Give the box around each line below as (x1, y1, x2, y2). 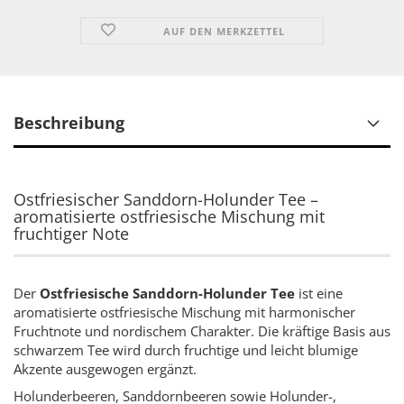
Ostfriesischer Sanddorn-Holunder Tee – (14, 188, 318, 210)
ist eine (295, 284, 343, 302)
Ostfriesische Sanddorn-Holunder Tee (40, 284, 295, 302)
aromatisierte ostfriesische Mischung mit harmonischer (14, 303, 355, 321)
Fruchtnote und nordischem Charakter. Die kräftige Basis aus (14, 322, 390, 340)
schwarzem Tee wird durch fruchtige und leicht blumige (14, 341, 358, 359)
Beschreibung (14, 112, 124, 133)
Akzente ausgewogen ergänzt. (14, 360, 197, 378)
